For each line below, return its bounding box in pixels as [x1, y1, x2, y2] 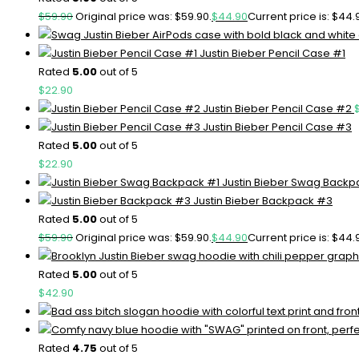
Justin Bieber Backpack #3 [193, 192, 333, 208]
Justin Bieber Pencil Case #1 [200, 45, 345, 61]
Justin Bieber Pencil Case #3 [203, 119, 352, 135]
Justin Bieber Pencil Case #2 [203, 100, 352, 116]
